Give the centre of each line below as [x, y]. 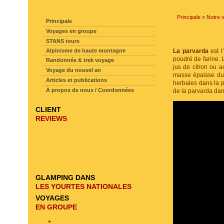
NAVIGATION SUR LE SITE [94, 8]
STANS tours [63, 41]
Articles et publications [76, 80]
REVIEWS [51, 118]
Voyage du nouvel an [73, 70]
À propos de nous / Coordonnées [90, 90]
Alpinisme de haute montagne [86, 50]
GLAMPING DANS [65, 177]
